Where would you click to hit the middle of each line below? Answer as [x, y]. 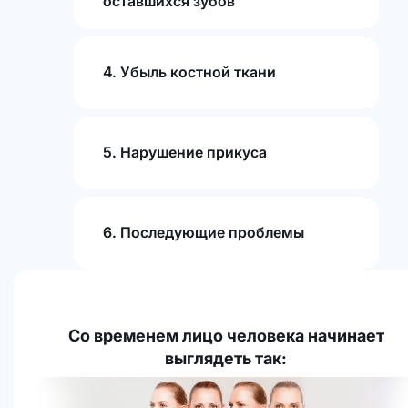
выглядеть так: [226, 358]
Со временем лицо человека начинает [226, 335]
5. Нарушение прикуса [184, 153]
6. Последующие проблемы [203, 233]
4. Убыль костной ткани [189, 72]
